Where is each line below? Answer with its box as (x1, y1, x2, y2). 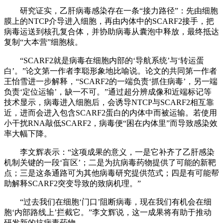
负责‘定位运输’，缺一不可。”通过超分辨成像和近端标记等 (4, 87, 212, 96)
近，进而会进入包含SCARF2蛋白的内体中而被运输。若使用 (4, 108, 217, 117)
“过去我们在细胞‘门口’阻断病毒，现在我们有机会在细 (4, 197, 212, 206)
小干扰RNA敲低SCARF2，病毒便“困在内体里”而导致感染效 (4, 118, 218, 127)
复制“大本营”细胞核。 (4, 37, 83, 46)
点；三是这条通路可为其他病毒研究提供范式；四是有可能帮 (4, 168, 219, 177)
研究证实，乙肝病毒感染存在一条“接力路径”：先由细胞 (4, 6, 218, 15)
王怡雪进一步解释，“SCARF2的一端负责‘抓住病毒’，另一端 (4, 77, 218, 86)
